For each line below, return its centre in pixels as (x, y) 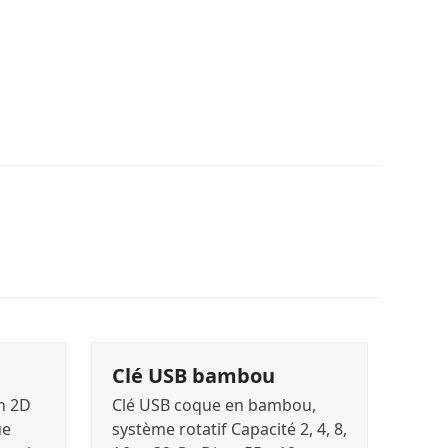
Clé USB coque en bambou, (213, 405)
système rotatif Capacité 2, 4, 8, (229, 429)
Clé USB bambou (193, 376)
